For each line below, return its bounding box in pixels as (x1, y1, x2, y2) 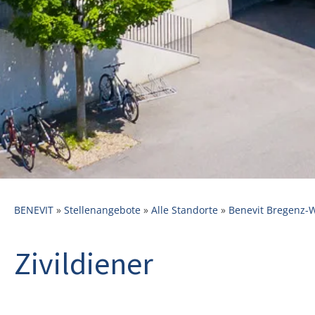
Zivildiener (14, 243, 153, 283)
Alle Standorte (151, 202, 218, 217)
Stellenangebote (64, 202, 141, 217)
